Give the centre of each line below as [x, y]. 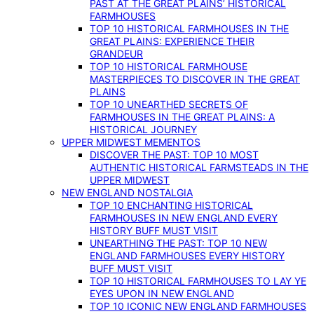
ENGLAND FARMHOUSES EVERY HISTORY [187, 255]
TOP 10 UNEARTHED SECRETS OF [169, 104]
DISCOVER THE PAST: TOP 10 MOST [174, 155]
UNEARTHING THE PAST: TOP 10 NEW [178, 243]
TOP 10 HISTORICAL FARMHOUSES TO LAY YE [198, 281]
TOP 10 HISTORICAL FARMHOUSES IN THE [189, 28]
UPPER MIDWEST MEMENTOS [131, 142]
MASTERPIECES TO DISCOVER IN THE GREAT [195, 79]
